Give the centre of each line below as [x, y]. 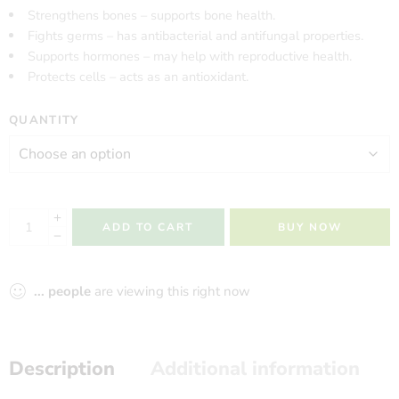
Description [62, 369]
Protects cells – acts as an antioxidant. [138, 77]
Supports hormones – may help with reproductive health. [189, 56]
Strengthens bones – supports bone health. [151, 15]
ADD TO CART [148, 227]
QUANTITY [44, 120]
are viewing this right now [171, 291]
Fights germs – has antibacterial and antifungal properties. [195, 36]
